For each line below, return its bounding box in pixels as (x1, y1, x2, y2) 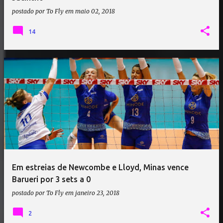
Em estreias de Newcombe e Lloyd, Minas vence (12, 163, 189, 172)
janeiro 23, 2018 (75, 189, 119, 197)
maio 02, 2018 (75, 7, 115, 15)
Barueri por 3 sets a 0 (12, 175, 91, 184)
